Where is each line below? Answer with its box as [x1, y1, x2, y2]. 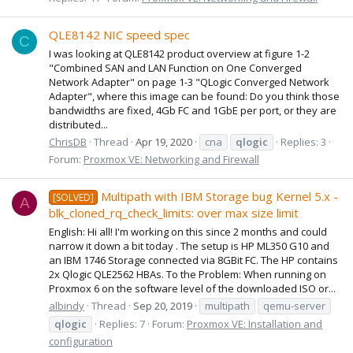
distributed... [49, 117, 108, 132]
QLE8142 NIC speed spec [49, 27, 190, 43]
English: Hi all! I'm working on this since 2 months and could [49, 224, 327, 239]
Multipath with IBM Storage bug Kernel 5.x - [101, 188, 339, 205]
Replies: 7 [99, 316, 145, 331]
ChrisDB [49, 134, 87, 149]
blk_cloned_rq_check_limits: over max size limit [49, 205, 299, 221]
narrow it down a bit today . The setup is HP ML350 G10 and [49, 238, 329, 253]
